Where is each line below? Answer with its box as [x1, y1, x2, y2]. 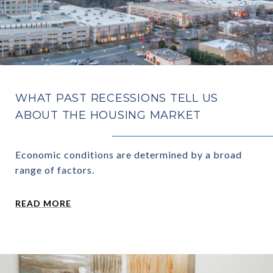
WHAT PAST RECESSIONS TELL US [15, 91, 218, 105]
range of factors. [15, 164, 94, 176]
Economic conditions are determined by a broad [15, 149, 242, 161]
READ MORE [15, 198, 71, 209]
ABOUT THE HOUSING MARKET [15, 108, 201, 122]
